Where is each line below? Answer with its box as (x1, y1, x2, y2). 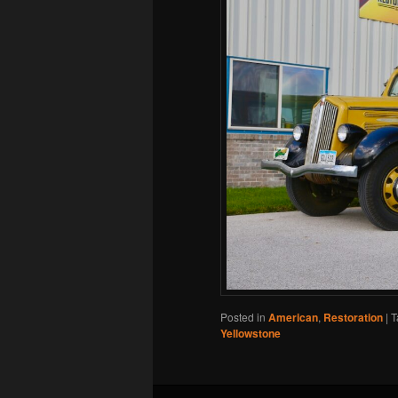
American (268, 309, 318, 326)
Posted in (220, 309, 266, 325)
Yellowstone (220, 325, 281, 342)
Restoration (323, 309, 383, 326)
